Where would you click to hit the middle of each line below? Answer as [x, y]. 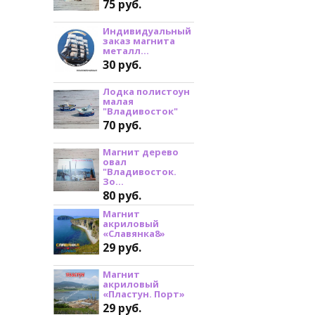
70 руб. [122, 125]
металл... [126, 51]
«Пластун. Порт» [144, 294]
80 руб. [122, 195]
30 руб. [122, 65]
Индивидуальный [147, 31]
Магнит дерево [141, 152]
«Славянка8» [134, 233]
